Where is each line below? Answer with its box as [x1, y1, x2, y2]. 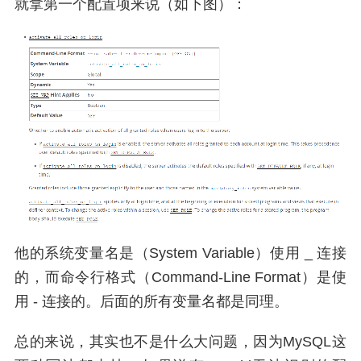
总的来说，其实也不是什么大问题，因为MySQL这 [15, 333, 346, 350]
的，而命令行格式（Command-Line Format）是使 [15, 268, 346, 285]
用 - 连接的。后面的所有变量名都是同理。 [15, 293, 288, 309]
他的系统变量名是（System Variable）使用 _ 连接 [15, 244, 346, 261]
